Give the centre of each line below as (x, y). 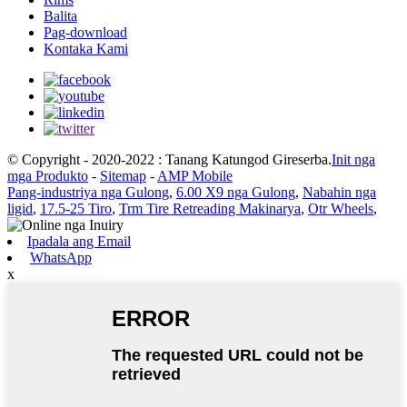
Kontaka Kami (86, 48)
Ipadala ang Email (79, 241)
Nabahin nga (339, 192)
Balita (60, 15)
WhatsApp (61, 257)
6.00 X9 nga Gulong (236, 192)
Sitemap (123, 175)
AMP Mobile (195, 175)
